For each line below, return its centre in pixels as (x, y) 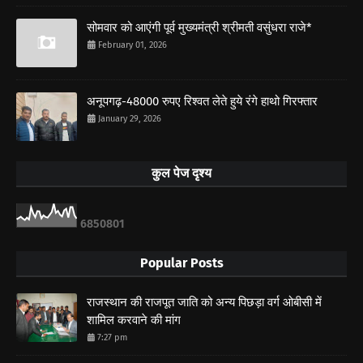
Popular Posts (181, 263)
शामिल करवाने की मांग (134, 320)
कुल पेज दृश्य (181, 173)
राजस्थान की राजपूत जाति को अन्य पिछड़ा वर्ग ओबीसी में (204, 302)
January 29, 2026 (130, 118)
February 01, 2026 (132, 45)
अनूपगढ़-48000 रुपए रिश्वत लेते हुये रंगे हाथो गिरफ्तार (202, 101)
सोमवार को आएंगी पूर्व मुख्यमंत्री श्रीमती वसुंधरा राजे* (199, 27)
